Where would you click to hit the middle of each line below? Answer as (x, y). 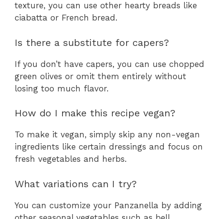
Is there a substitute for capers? (92, 42)
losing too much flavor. (62, 88)
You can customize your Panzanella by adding (108, 205)
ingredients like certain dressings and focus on (109, 147)
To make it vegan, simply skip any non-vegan (107, 135)
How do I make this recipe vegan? (95, 113)
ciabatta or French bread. (66, 18)
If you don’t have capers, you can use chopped (109, 64)
